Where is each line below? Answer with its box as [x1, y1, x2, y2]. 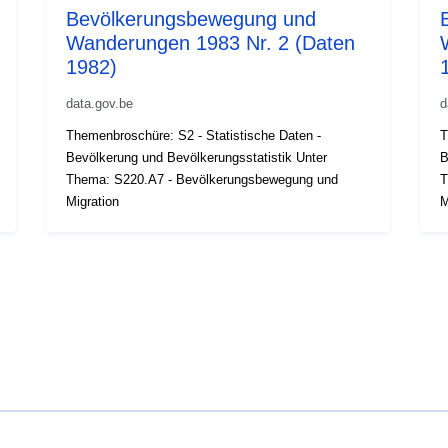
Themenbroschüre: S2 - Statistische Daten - [66, 127, 322, 143]
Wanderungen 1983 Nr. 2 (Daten [66, 31, 356, 54]
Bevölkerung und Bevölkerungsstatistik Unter [66, 149, 328, 165]
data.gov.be [66, 95, 134, 111]
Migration [66, 193, 120, 209]
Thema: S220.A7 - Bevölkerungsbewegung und [66, 171, 339, 187]
